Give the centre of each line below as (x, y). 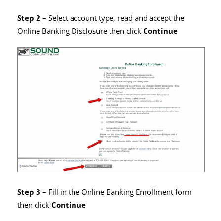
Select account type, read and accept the (116, 18)
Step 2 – (33, 18)
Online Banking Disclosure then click (80, 31)
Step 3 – (33, 192)
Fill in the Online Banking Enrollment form (120, 192)
